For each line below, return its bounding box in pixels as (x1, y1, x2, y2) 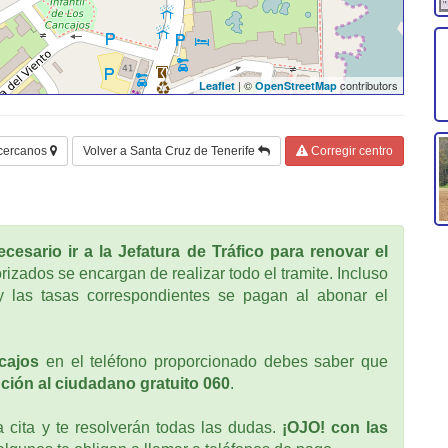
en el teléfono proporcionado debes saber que (39, 352, 389, 370)
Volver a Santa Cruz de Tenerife (83, 143, 258, 158)
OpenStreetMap (255, 77, 337, 93)
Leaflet (199, 77, 235, 93)
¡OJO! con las (281, 418, 388, 436)
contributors (337, 76, 398, 93)
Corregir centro (308, 143, 393, 158)
